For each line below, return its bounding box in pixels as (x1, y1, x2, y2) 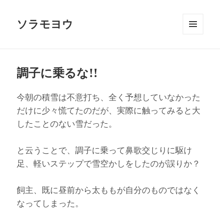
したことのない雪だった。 (17, 117, 117, 129)
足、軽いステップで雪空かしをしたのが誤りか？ (17, 157, 201, 169)
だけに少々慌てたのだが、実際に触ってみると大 (17, 104, 201, 116)
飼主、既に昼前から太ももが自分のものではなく (17, 184, 201, 195)
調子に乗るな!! (17, 64, 98, 81)
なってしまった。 (17, 197, 84, 209)
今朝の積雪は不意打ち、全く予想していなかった (17, 91, 201, 103)
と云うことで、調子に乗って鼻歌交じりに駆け (17, 144, 192, 156)
